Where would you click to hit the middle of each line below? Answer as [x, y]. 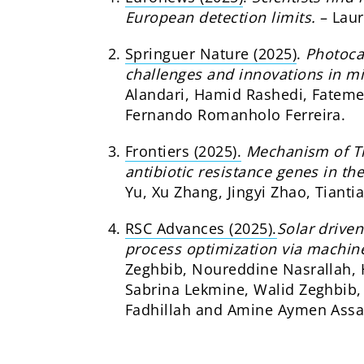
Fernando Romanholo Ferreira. [236, 115]
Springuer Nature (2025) [211, 54]
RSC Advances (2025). [201, 229]
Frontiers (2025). [184, 152]
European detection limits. [223, 17]
